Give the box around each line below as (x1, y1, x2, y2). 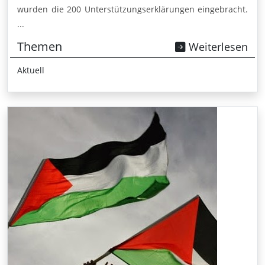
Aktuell (17, 64, 44, 76)
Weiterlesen (186, 40, 248, 54)
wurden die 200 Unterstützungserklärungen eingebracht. (17, 4, 248, 15)
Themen (17, 38, 62, 55)
